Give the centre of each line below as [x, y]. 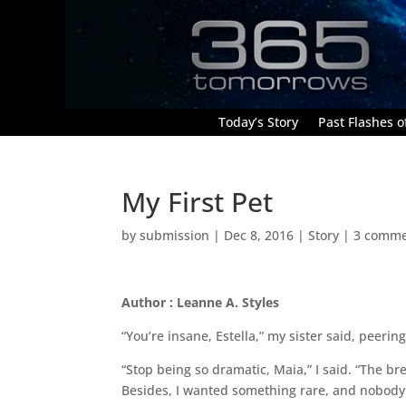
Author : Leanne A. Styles [201, 302]
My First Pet [198, 201]
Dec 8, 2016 [259, 235]
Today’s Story [258, 121]
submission [175, 235]
